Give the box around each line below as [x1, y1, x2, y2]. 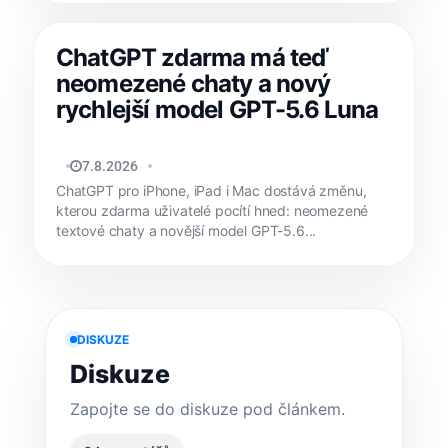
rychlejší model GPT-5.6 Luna [56, 94, 379, 124]
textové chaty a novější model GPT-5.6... [56, 221, 317, 239]
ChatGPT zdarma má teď [56, 42, 329, 72]
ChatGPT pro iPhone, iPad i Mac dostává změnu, [56, 181, 367, 199]
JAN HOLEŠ [62, 157, 138, 174]
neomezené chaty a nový [56, 68, 331, 98]
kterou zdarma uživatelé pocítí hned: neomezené [56, 201, 369, 219]
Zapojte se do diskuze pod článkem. [70, 398, 345, 419]
